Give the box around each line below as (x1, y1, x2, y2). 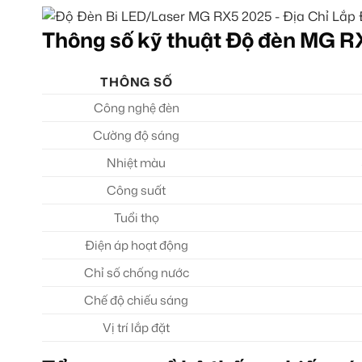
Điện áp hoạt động (84, 237, 188, 255)
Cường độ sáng (93, 127, 180, 145)
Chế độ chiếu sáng (84, 292, 189, 309)
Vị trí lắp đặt (103, 319, 170, 337)
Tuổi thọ (113, 209, 159, 227)
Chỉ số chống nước (83, 264, 189, 282)
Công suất (107, 182, 166, 200)
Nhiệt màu (107, 154, 166, 172)
